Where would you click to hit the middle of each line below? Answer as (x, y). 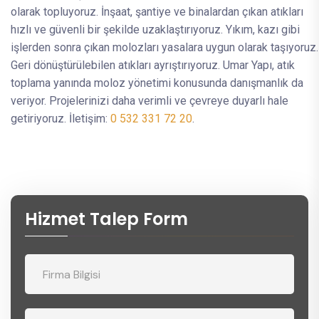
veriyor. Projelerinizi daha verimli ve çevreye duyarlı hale (150, 101)
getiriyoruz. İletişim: (61, 119)
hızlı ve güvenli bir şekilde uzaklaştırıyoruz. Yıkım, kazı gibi (155, 30)
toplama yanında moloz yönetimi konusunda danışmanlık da (157, 83)
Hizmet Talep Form (106, 219)
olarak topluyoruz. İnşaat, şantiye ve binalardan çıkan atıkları (157, 12)
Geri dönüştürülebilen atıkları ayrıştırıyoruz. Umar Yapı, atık (153, 66)
